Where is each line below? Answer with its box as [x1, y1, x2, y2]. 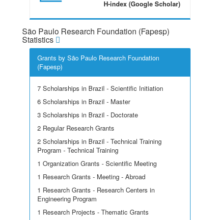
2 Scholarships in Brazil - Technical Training [37, 137, 162, 146]
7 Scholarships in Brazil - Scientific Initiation [37, 83, 163, 93]
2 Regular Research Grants [37, 123, 114, 133]
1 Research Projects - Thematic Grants [37, 207, 149, 217]
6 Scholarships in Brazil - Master [37, 97, 130, 106]
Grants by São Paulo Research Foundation [37, 53, 159, 62]
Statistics [22, 34, 55, 45]
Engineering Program [37, 194, 97, 203]
